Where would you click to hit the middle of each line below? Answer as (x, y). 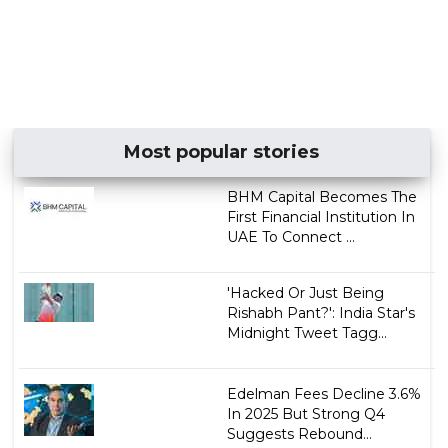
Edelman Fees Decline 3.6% (323, 393)
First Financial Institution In (320, 216)
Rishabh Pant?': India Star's (320, 312)
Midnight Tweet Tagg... (306, 332)
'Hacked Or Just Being (305, 292)
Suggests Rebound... (299, 433)
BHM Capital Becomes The (321, 196)
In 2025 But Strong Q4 (305, 413)
